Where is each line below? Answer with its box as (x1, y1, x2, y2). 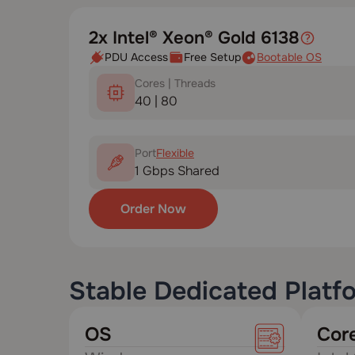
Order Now (120, 200, 186, 217)
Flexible (156, 145, 194, 160)
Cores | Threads (135, 75, 216, 90)
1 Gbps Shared (135, 162, 219, 179)
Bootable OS (257, 50, 322, 64)
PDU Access (105, 50, 168, 64)
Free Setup (184, 50, 241, 64)
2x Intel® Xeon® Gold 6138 (89, 27, 300, 49)
